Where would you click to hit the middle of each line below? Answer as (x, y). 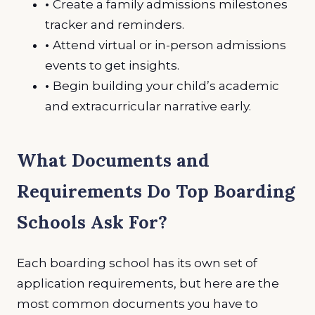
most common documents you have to (137, 303)
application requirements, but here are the (148, 283)
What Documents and (113, 160)
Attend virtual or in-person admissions (169, 45)
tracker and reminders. (115, 24)
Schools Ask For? (92, 222)
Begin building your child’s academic (166, 85)
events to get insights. (112, 65)
